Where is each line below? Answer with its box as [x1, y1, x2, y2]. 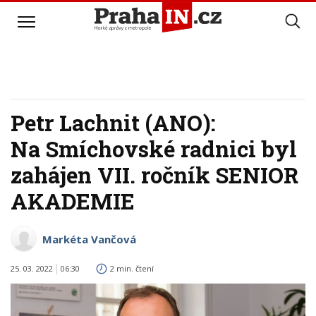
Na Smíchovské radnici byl [11, 135, 297, 163]
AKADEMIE [11, 187, 135, 215]
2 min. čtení [110, 263, 154, 274]
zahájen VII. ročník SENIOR [11, 161, 298, 189]
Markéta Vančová [42, 232, 136, 246]
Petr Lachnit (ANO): [11, 109, 216, 137]
